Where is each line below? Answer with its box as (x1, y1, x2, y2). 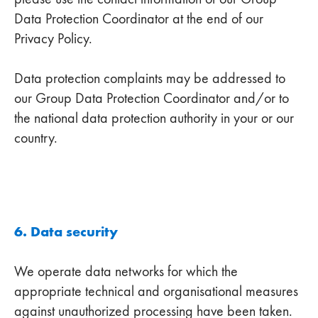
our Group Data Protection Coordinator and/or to (14, 89, 289, 106)
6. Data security (14, 222, 118, 241)
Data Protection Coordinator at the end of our (14, 10, 263, 27)
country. (14, 129, 57, 146)
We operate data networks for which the (14, 263, 238, 280)
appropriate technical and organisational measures (14, 283, 298, 300)
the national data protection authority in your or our (14, 109, 294, 126)
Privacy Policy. (14, 30, 92, 47)
